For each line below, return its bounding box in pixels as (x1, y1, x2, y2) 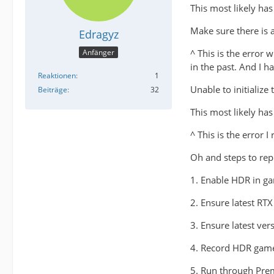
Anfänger (83, 47, 114, 58)
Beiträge (38, 84, 67, 95)
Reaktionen (38, 70, 76, 81)
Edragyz (78, 26, 119, 42)
